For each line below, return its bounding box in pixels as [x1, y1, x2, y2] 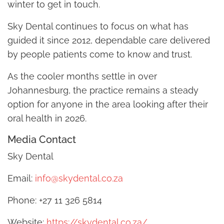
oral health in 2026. [7, 112, 86, 123]
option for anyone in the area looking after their [7, 98, 208, 109]
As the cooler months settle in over [7, 70, 157, 81]
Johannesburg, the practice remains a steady [7, 84, 198, 95]
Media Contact [7, 133, 76, 145]
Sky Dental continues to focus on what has [7, 20, 188, 31]
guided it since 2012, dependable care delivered [7, 34, 210, 45]
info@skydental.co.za [35, 172, 123, 183]
